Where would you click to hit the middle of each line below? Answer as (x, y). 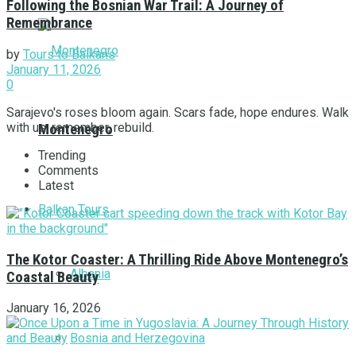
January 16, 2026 (54, 308)
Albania (90, 273)
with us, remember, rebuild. (80, 127)
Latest (56, 185)
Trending (62, 155)
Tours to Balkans (69, 54)
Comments (68, 170)
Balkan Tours (74, 209)
